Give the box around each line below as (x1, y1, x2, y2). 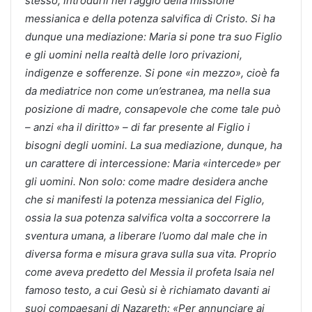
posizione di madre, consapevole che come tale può (25, 102, 281, 116)
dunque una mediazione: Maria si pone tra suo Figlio (25, 29, 282, 43)
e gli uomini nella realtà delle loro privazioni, (25, 47, 242, 61)
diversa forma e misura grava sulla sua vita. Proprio (25, 247, 276, 260)
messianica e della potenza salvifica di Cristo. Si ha (25, 11, 275, 25)
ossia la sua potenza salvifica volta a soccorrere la (25, 210, 270, 224)
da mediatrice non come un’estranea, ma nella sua (25, 84, 270, 97)
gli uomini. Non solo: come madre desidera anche (25, 174, 268, 188)
